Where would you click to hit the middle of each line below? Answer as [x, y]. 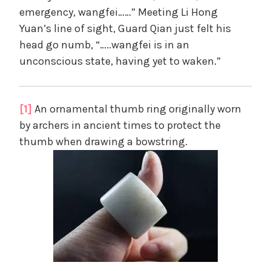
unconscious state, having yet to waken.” [120, 61]
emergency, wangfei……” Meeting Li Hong [119, 12]
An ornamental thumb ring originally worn [137, 109]
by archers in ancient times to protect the [120, 125]
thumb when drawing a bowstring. [103, 141]
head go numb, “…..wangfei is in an [104, 44]
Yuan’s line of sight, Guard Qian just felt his [125, 28]
